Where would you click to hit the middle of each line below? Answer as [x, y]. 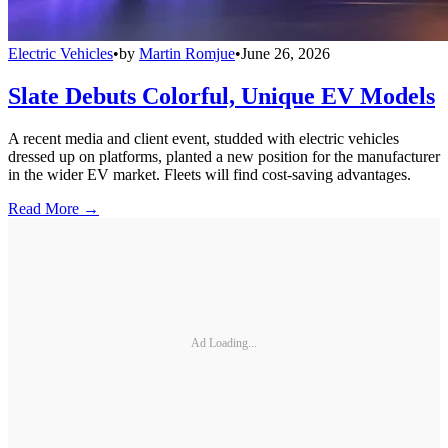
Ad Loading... [224, 342]
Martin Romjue [187, 54]
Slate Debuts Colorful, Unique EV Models [221, 96]
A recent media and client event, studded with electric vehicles [203, 139]
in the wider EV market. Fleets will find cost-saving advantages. [209, 175]
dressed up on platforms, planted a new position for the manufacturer [224, 157]
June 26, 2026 [285, 54]
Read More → [53, 209]
